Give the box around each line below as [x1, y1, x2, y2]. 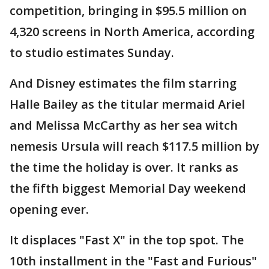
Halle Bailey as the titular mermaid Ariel [10, 96, 245, 113]
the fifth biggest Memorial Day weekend [10, 180, 246, 197]
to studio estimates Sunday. [10, 44, 174, 61]
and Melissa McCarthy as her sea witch [10, 117, 238, 134]
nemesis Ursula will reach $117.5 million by [10, 138, 259, 155]
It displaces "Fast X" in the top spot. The [10, 232, 244, 249]
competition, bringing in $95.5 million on [10, 2, 247, 19]
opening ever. [10, 201, 89, 218]
